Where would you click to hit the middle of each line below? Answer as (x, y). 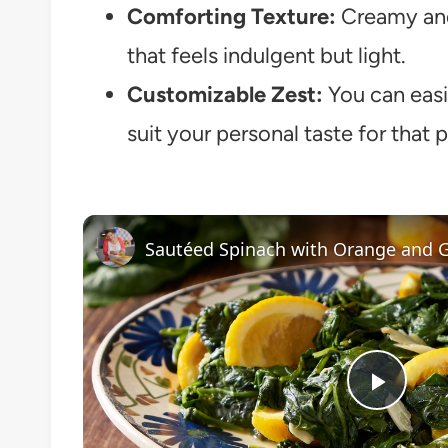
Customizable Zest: (225, 94)
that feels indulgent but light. (266, 55)
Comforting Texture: (231, 16)
